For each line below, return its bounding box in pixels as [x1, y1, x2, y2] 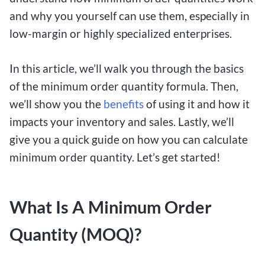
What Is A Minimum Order [9, 197, 212, 218]
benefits [104, 97, 144, 111]
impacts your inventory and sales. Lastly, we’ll [9, 115, 234, 129]
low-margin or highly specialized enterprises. [9, 27, 232, 41]
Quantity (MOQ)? [9, 224, 141, 245]
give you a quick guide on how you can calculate [9, 132, 248, 147]
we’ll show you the [9, 97, 104, 111]
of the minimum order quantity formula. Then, [9, 79, 238, 93]
